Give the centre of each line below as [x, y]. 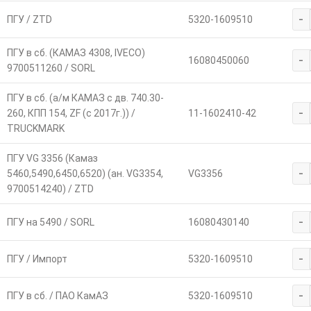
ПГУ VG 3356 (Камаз [52, 158]
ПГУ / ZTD [29, 19]
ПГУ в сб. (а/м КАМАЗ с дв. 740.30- [85, 98]
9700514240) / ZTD [50, 188]
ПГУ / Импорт [37, 259]
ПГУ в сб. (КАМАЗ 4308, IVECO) [76, 52]
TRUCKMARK [35, 128]
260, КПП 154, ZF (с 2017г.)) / [71, 113]
